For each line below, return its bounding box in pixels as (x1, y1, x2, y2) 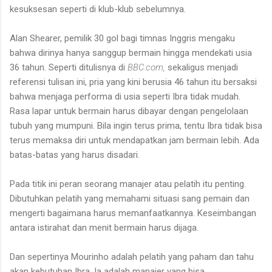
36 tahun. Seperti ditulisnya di (10, 61, 127, 73)
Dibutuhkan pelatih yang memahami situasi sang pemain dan (10, 192, 250, 204)
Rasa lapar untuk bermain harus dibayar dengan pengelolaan (10, 105, 248, 117)
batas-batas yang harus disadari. (10, 149, 142, 160)
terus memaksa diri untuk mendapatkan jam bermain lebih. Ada (10, 134, 259, 146)
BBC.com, (127, 61, 168, 73)
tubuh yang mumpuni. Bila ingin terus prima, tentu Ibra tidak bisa (10, 120, 262, 131)
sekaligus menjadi (168, 61, 238, 73)
